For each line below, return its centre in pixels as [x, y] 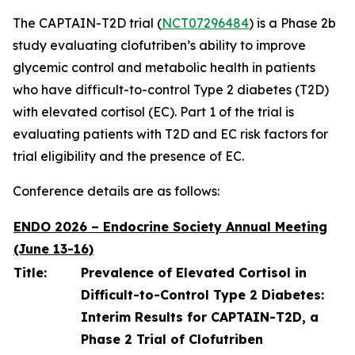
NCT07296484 [205, 23]
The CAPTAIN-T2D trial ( [87, 23]
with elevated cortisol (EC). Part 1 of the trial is [153, 112]
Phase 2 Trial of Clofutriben [172, 339]
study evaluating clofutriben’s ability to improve [159, 45]
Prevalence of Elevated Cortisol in [194, 273]
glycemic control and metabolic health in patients [164, 67]
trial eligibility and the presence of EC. [128, 156]
